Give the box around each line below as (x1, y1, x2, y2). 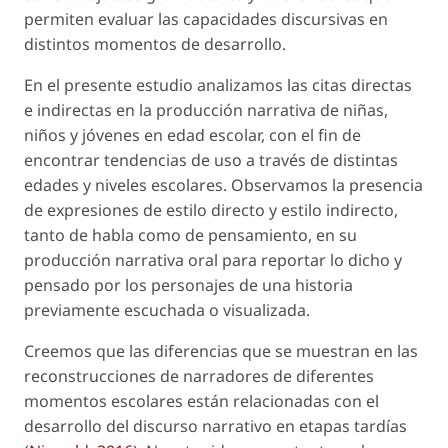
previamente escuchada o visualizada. (24, 299, 310, 321)
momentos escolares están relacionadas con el (24, 390, 379, 412)
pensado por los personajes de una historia (24, 274, 353, 296)
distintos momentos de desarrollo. (24, 33, 286, 55)
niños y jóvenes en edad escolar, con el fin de (24, 124, 361, 146)
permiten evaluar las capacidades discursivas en (24, 8, 388, 30)
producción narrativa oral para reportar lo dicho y (24, 249, 402, 271)
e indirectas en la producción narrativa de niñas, (24, 99, 388, 121)
